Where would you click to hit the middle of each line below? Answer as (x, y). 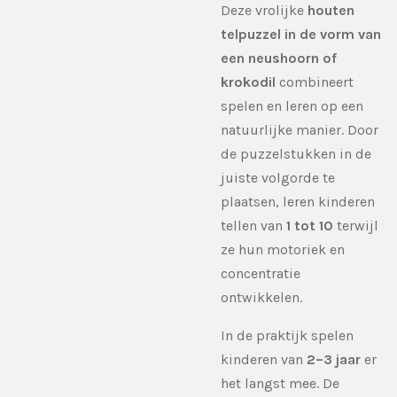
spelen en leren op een (292, 105)
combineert (315, 82)
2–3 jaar (334, 359)
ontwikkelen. (261, 297)
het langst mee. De (280, 383)
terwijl (356, 225)
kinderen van (264, 359)
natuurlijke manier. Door (300, 129)
